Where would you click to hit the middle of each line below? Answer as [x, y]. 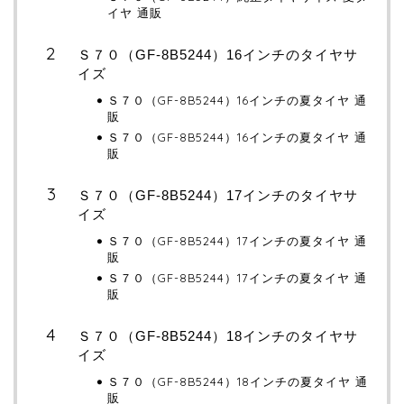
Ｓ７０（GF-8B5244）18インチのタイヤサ [218, 336]
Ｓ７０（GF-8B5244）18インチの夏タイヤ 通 [238, 381]
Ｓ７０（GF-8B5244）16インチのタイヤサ [218, 55]
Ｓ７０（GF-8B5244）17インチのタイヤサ [218, 195]
